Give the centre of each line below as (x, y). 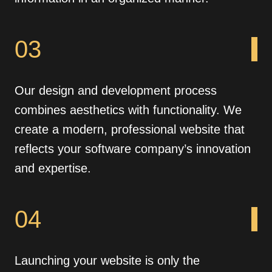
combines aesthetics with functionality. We (128, 110)
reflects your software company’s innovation (133, 148)
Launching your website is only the (107, 260)
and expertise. (53, 168)
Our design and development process (116, 90)
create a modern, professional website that (130, 129)
